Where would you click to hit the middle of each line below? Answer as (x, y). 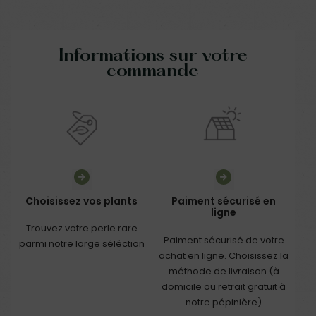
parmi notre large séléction (81, 243)
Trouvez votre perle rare (81, 228)
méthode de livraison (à (224, 271)
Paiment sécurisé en (224, 201)
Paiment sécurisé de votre (224, 240)
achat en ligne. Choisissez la (224, 255)
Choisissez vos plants (82, 201)
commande (153, 72)
